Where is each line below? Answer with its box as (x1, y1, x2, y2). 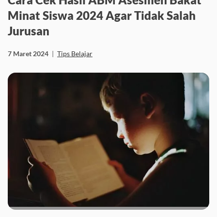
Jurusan (8, 23, 49, 38)
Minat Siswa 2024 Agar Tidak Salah (8, 8, 196, 22)
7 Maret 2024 (8, 49, 48, 58)
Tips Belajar (57, 49, 93, 58)
